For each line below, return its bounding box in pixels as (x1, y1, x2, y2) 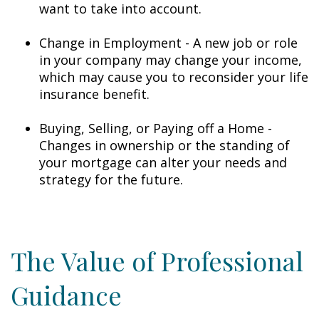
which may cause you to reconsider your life (39, 68, 308, 85)
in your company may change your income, (39, 51, 302, 68)
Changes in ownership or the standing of (39, 137, 290, 154)
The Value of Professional (11, 244, 303, 278)
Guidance (11, 278, 122, 312)
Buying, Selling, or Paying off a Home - (39, 120, 272, 137)
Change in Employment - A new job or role (39, 34, 298, 51)
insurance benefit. (39, 85, 150, 103)
